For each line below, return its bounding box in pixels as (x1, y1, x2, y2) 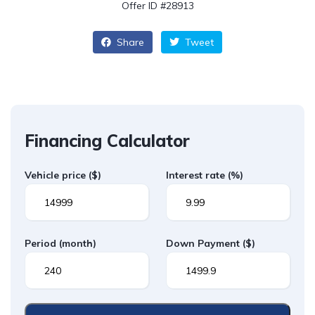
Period (25, 237, 59, 250)
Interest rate (166, 169, 228, 181)
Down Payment (166, 237, 243, 250)
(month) (59, 237, 96, 250)
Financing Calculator (25, 130, 190, 151)
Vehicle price (25, 169, 89, 181)
